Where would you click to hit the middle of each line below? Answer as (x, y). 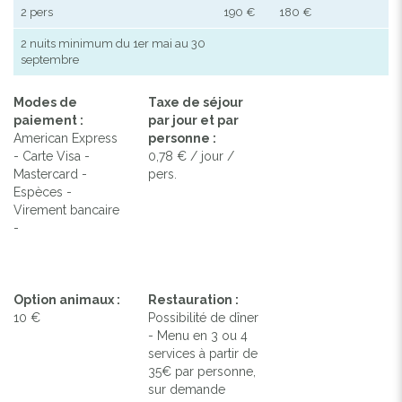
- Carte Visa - (52, 156)
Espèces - (43, 192)
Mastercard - (50, 174)
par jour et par (194, 120)
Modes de (45, 102)
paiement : (48, 120)
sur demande (187, 389)
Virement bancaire (66, 210)
